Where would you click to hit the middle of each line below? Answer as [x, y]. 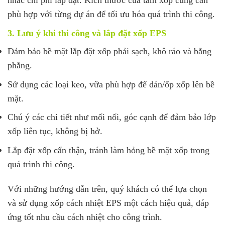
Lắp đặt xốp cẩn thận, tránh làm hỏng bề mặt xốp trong [108, 150]
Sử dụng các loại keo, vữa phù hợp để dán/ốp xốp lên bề [111, 84]
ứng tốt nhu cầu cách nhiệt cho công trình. [85, 217]
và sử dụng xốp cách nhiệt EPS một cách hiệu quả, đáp [108, 203]
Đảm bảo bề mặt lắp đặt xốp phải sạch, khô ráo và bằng [109, 51]
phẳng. [20, 66]
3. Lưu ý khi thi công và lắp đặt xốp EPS [87, 33]
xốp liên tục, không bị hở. [55, 131]
